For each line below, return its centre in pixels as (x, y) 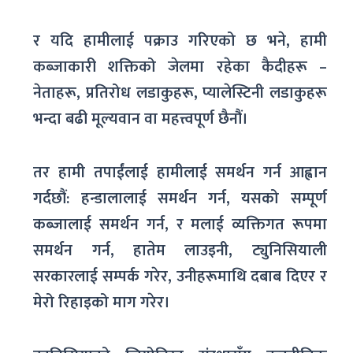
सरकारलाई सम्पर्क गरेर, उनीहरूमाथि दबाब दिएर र (180, 276)
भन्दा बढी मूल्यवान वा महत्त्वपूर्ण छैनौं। (141, 119)
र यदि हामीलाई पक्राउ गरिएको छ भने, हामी (180, 41)
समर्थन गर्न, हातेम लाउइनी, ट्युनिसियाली (180, 250)
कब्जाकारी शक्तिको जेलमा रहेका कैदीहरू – (180, 67)
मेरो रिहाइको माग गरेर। (102, 302)
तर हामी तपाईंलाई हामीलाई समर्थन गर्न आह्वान (180, 172)
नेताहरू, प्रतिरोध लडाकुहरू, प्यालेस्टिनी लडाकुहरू (180, 93)
